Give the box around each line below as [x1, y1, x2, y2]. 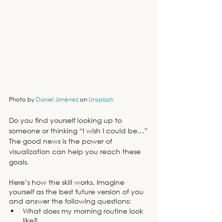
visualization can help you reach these [9, 146, 143, 156]
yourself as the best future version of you [9, 186, 146, 196]
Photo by [9, 95, 36, 104]
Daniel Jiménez [36, 95, 78, 104]
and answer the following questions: [9, 196, 131, 206]
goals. [9, 157, 31, 166]
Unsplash [89, 95, 113, 104]
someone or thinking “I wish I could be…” [9, 125, 150, 135]
